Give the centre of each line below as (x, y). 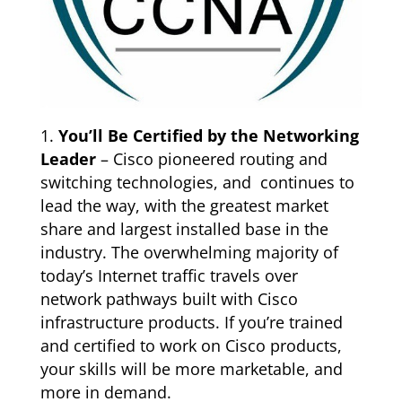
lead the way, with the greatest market (184, 205)
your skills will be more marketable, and (191, 368)
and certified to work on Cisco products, (191, 345)
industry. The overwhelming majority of (189, 252)
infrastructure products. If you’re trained (191, 322)
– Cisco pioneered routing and (211, 158)
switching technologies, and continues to (197, 182)
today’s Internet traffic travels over (169, 275)
